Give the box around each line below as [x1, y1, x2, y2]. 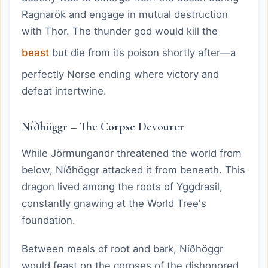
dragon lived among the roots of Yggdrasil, [22, 181, 223, 193]
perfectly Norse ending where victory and [22, 68, 219, 80]
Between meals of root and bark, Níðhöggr [22, 243, 223, 255]
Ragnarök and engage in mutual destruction [22, 8, 228, 20]
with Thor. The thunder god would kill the [22, 25, 218, 37]
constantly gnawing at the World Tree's [22, 197, 206, 209]
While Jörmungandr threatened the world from [22, 147, 242, 159]
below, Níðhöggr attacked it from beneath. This [22, 164, 245, 176]
